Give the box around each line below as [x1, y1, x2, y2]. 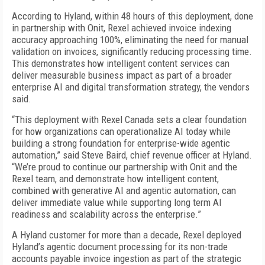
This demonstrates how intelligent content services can [12, 57, 230, 69]
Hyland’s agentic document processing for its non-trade [12, 241, 228, 253]
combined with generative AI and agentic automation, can [12, 185, 236, 196]
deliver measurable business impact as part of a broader [12, 69, 232, 81]
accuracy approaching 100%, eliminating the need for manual [12, 34, 248, 46]
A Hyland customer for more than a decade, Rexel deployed [12, 229, 241, 241]
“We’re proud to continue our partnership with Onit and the [12, 161, 237, 173]
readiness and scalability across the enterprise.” [12, 208, 201, 220]
